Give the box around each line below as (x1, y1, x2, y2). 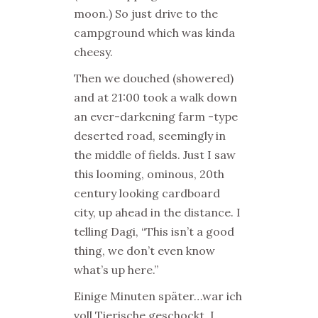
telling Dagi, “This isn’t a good (74, 224, 234, 238)
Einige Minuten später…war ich (74, 289, 242, 303)
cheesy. (74, 45, 113, 59)
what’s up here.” (74, 263, 158, 277)
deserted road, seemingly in (74, 128, 226, 143)
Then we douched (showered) (74, 71, 234, 85)
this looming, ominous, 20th (74, 167, 224, 181)
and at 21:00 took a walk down (74, 90, 237, 104)
